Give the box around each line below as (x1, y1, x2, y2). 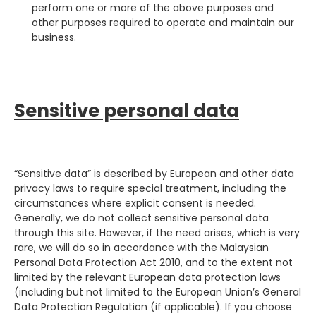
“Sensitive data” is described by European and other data (14, 166, 294, 181)
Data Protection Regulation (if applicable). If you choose (14, 299, 292, 314)
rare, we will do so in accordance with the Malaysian (14, 240, 269, 255)
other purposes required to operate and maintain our (32, 16, 294, 30)
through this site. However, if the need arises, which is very (14, 225, 300, 240)
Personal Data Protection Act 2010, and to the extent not (14, 255, 293, 269)
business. (32, 30, 76, 44)
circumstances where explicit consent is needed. (14, 195, 256, 210)
